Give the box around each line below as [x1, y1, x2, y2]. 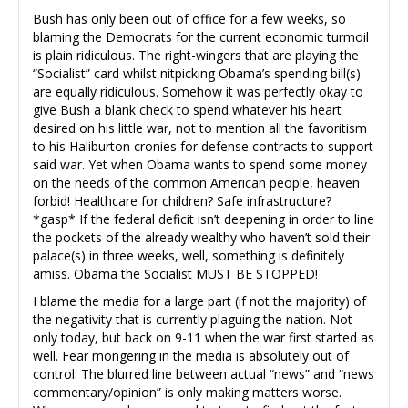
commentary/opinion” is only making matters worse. [33, 382, 342, 401]
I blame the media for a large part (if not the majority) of [33, 291, 366, 310]
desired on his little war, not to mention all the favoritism [33, 118, 367, 137]
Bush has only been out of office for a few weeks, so [33, 9, 346, 27]
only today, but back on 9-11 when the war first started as [33, 328, 374, 346]
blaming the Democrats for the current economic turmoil [33, 27, 369, 46]
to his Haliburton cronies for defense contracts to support [33, 137, 373, 155]
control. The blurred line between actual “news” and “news [33, 364, 374, 382]
